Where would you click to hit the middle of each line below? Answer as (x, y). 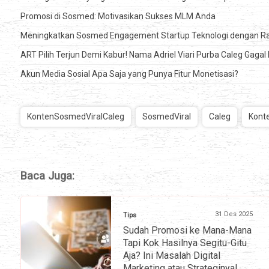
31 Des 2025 (234, 214)
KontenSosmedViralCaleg (76, 117)
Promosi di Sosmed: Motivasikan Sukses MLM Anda (118, 17)
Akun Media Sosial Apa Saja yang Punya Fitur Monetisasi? (129, 74)
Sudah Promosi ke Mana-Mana (187, 231)
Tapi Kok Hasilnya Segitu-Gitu (185, 243)
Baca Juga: (47, 176)
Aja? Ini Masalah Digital (172, 256)
